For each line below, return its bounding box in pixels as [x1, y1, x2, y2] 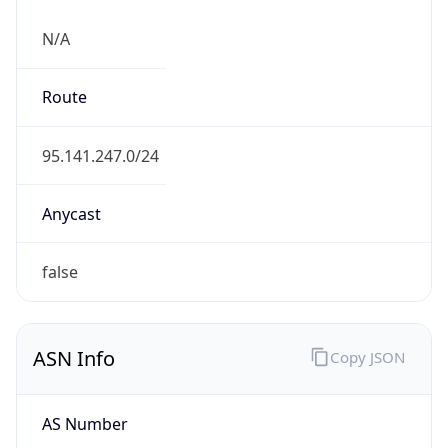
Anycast [41, 202, 101, 225]
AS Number [41, 412, 128, 435]
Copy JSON [329, 346, 405, 367]
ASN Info [33, 345, 115, 373]
